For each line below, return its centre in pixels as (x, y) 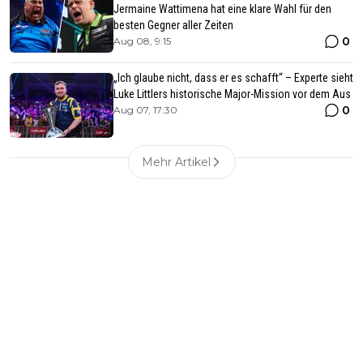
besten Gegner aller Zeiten (173, 25)
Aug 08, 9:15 (142, 41)
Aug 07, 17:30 (145, 109)
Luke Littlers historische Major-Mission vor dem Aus (232, 94)
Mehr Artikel (176, 162)
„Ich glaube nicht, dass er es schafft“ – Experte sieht (233, 77)
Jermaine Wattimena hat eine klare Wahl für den (222, 9)
